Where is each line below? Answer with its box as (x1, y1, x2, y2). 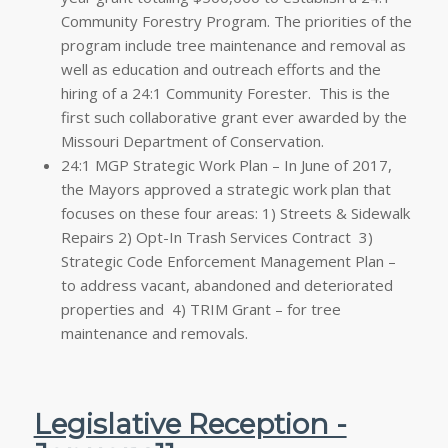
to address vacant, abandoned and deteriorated (60, 274, 393, 295)
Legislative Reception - (33, 406, 347, 441)
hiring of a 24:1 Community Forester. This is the (60, 82, 390, 103)
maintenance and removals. (60, 322, 248, 343)
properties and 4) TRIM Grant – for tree (60, 298, 341, 319)
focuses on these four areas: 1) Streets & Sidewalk (60, 202, 410, 223)
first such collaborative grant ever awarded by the (60, 106, 407, 127)
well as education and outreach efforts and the (60, 58, 381, 79)
